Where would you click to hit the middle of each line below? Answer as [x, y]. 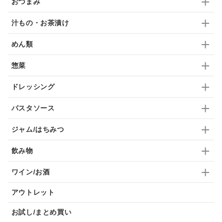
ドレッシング [33, 86]
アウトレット [33, 192]
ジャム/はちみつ [38, 129]
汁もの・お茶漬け [40, 23]
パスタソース [33, 108]
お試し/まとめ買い [41, 212]
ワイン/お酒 [30, 172]
